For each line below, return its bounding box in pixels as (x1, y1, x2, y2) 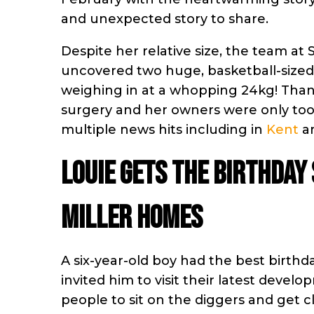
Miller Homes (61, 198, 203, 238)
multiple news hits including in (61, 121, 266, 137)
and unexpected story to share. (61, 11, 268, 27)
